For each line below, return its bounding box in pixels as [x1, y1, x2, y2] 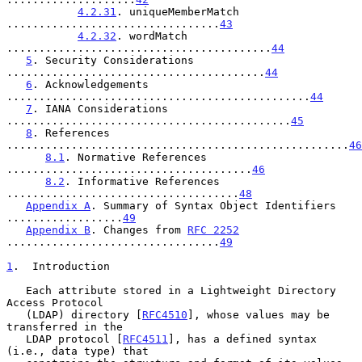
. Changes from [90, 223, 187, 236]
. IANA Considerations [32, 102, 168, 115]
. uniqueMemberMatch [116, 5, 239, 18]
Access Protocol [6, 296, 103, 309]
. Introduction [13, 259, 110, 272]
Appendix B [26, 223, 90, 236]
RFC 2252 [187, 223, 239, 236]
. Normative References [65, 150, 207, 163]
